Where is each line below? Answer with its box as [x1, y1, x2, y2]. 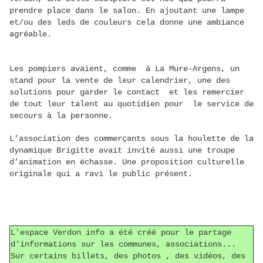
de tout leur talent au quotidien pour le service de [9, 99, 254, 109]
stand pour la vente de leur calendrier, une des [9, 76, 230, 86]
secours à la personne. [9, 111, 113, 121]
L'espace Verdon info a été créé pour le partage [11, 228, 231, 238]
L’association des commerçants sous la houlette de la [9, 134, 254, 144]
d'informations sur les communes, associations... [11, 240, 236, 249]
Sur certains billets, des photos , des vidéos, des [11, 251, 245, 261]
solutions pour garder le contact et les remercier [9, 87, 244, 97]
